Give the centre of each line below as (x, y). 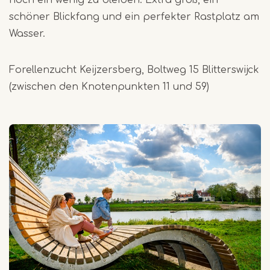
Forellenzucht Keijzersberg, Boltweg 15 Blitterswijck (134, 70)
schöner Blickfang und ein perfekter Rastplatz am (134, 17)
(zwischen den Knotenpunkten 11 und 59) (109, 86)
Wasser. (27, 33)
